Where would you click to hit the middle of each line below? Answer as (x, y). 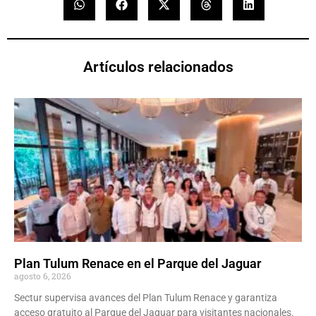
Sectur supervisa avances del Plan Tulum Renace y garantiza (146, 298)
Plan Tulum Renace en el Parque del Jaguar (138, 264)
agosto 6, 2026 (43, 276)
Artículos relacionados (158, 67)
